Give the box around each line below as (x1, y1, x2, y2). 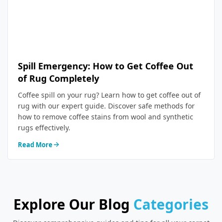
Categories (133, 195, 209, 214)
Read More (18, 140, 53, 149)
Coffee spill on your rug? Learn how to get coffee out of (18, 90, 201, 100)
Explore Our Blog (13, 195, 133, 214)
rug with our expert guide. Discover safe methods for (18, 101, 195, 111)
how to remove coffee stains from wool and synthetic (18, 112, 193, 121)
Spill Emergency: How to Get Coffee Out (18, 60, 193, 72)
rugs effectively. (18, 123, 70, 132)
